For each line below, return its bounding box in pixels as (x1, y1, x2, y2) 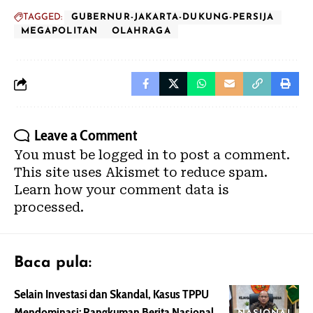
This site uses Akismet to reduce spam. (14, 165, 268, 180)
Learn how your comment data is (14, 182, 229, 197)
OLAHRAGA (111, 27, 171, 36)
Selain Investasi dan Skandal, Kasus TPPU (14, 286, 209, 302)
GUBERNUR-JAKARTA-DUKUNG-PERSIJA (71, 13, 275, 22)
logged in (99, 147, 159, 162)
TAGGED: (23, 13, 62, 22)
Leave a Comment (34, 126, 138, 145)
